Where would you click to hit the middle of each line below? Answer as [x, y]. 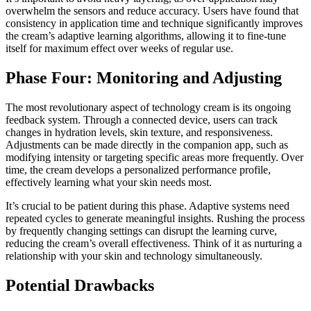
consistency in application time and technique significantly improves [154, 24]
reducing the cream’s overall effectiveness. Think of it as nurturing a [154, 244]
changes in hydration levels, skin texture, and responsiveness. [139, 133]
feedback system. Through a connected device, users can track [142, 120]
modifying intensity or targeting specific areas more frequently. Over [154, 158]
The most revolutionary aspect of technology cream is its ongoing [148, 108]
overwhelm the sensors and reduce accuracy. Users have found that [152, 11]
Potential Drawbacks [80, 285]
